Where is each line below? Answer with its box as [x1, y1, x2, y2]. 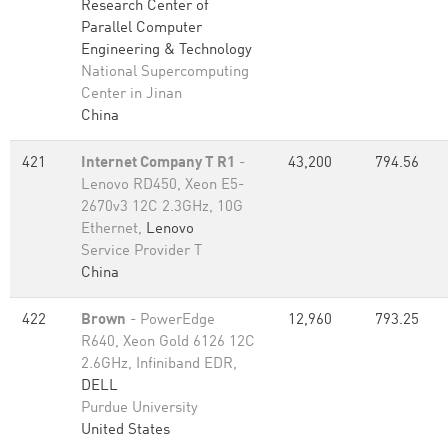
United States [81, 423, 170, 438]
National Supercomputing [81, 65, 249, 80]
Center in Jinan [81, 87, 182, 102]
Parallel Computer [81, 21, 202, 36]
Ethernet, [81, 222, 146, 237]
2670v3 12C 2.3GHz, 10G [81, 200, 243, 215]
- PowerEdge [126, 313, 215, 328]
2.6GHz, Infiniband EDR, [81, 357, 237, 372]
